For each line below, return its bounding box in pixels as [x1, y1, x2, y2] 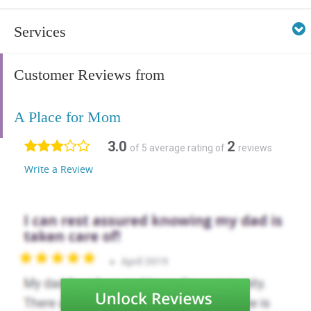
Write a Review [24, 162, 93, 176]
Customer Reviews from [14, 66, 165, 84]
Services [14, 23, 66, 41]
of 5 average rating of [130, 142, 227, 154]
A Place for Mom [14, 108, 121, 126]
